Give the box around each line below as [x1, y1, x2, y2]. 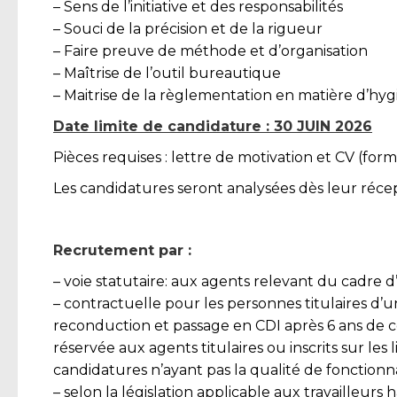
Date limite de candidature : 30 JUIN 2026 [53, 118, 372, 136]
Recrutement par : [53, 242, 191, 260]
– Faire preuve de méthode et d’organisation [53, 43, 368, 60]
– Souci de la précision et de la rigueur [53, 20, 323, 38]
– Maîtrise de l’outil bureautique [53, 65, 281, 82]
